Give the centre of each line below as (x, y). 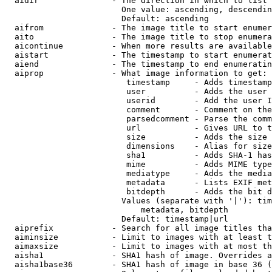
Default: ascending (107, 19)
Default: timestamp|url (117, 219)
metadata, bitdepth (117, 210)
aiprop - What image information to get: (136, 73)
